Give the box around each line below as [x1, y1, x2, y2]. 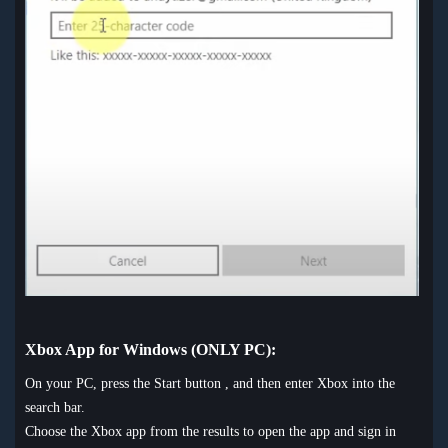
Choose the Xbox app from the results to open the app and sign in [25, 423, 396, 439]
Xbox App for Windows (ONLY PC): [25, 339, 276, 359]
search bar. [25, 399, 85, 415]
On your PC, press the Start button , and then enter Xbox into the [25, 375, 395, 391]
